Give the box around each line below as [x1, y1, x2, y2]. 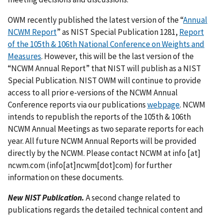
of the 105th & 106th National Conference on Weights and [8, 38, 204, 49]
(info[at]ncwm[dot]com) [45, 159, 133, 170]
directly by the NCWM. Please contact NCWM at [8, 147, 172, 158]
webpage [147, 99, 180, 110]
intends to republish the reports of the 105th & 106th [8, 111, 191, 122]
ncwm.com [8, 159, 45, 170]
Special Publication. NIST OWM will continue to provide [8, 75, 201, 86]
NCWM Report [8, 26, 57, 37]
